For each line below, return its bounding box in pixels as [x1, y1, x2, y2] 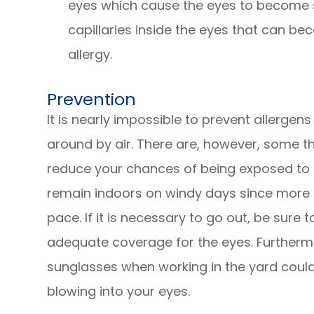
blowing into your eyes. [47, 282, 191, 300]
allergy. [68, 45, 113, 63]
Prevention [47, 87, 137, 111]
